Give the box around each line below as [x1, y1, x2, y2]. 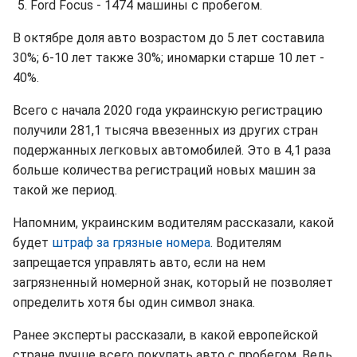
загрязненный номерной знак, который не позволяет [13, 275, 333, 290]
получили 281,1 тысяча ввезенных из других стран [13, 123, 318, 138]
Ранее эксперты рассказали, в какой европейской [13, 328, 318, 343]
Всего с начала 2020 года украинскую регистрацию [13, 103, 323, 118]
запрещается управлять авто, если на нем [13, 255, 265, 270]
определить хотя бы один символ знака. [13, 295, 255, 310]
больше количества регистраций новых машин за [13, 163, 316, 178]
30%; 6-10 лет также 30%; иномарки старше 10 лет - [13, 50, 324, 65]
